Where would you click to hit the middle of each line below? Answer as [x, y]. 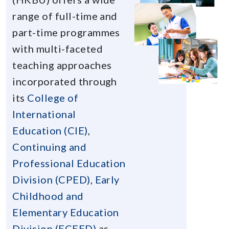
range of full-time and [65, 16]
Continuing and [50, 146]
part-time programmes [66, 32]
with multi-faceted [58, 48]
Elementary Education [66, 212]
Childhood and [48, 196]
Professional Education [69, 163]
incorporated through [65, 81]
